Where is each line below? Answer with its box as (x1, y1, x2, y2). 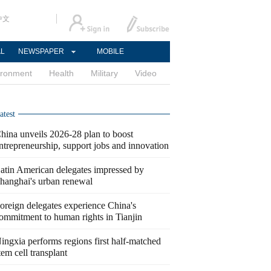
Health (49, 68, 74, 78)
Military (91, 68, 118, 78)
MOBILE (96, 47, 124, 56)
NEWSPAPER (18, 47, 64, 56)
